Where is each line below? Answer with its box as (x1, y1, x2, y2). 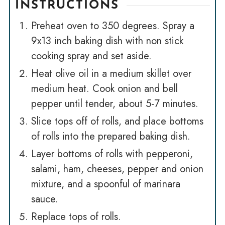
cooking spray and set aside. (31, 49, 152, 63)
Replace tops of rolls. (31, 209, 121, 224)
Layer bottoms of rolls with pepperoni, (31, 147, 193, 161)
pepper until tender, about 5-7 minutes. (31, 96, 198, 111)
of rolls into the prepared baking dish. (31, 129, 190, 144)
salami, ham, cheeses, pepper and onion (31, 162, 203, 176)
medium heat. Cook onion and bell (31, 81, 178, 96)
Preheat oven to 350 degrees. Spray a (31, 19, 194, 33)
